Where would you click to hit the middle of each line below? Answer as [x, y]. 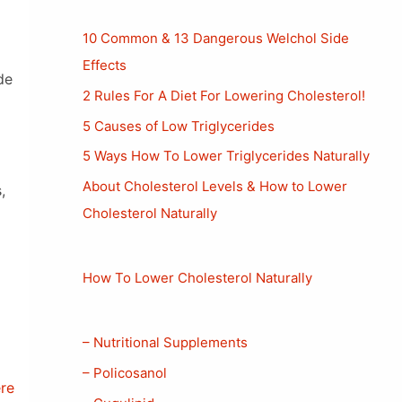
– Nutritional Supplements [165, 342]
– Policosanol [125, 372]
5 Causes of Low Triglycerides [179, 126]
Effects [105, 65]
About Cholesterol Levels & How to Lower [215, 186]
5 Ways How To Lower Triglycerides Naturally [226, 156]
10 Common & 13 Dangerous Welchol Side [216, 38]
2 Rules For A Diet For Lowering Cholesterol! [224, 95]
